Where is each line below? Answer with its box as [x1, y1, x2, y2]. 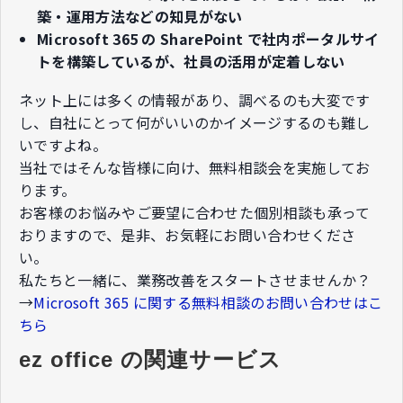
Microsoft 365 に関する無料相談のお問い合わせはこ [33, 291, 383, 313]
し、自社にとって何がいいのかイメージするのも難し [19, 111, 371, 133]
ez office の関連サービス [19, 346, 282, 372]
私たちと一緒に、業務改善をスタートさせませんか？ [19, 268, 372, 291]
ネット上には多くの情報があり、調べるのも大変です [19, 88, 371, 111]
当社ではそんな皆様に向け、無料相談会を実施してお [19, 156, 371, 178]
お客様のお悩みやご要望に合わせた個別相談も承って [19, 201, 371, 223]
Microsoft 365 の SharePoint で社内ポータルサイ [37, 28, 380, 50]
